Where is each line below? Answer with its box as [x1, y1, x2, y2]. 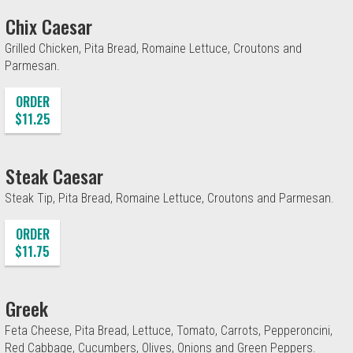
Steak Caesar [6, 161, 103, 190]
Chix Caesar [6, 11, 92, 40]
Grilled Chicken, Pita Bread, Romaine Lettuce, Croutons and [5, 40, 302, 56]
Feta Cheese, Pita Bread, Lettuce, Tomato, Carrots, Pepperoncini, [5, 322, 333, 338]
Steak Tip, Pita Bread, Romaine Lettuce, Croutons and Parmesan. [5, 190, 334, 206]
